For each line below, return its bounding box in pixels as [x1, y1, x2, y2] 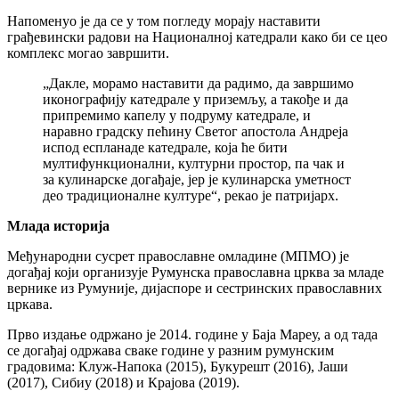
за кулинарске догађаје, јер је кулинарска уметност [43, 171, 351, 187]
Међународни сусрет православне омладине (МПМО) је [7, 248, 349, 264]
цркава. [7, 296, 53, 312]
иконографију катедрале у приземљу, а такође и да [43, 91, 348, 107]
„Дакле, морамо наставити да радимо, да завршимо [43, 75, 354, 91]
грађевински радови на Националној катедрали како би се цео [7, 28, 387, 45]
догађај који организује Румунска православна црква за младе [7, 264, 384, 280]
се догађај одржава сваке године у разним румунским [7, 342, 334, 358]
